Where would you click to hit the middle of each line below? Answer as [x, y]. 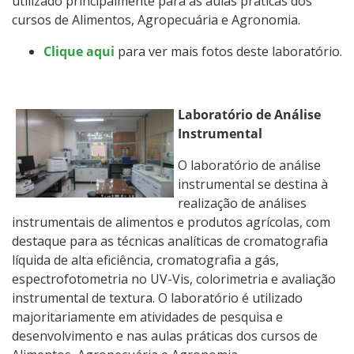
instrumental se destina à [253, 184]
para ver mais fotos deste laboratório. [228, 51]
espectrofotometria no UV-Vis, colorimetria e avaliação [174, 279]
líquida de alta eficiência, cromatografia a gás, [145, 260]
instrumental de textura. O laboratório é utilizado [157, 298]
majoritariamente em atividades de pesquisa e [147, 316]
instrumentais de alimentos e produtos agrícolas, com [171, 222]
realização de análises [242, 203]
